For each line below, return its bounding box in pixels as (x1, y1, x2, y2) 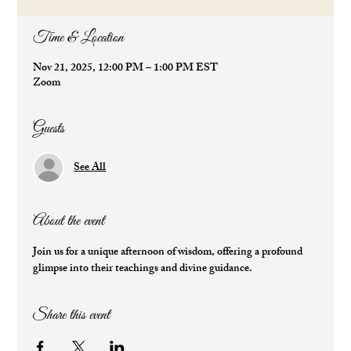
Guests (33, 119, 65, 139)
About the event (33, 212, 105, 231)
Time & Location (33, 28, 125, 48)
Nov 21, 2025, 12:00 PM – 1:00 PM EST (33, 59, 219, 78)
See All (74, 157, 107, 178)
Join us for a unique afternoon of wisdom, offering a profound (33, 243, 306, 262)
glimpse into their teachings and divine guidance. (33, 259, 253, 279)
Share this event (33, 306, 110, 325)
